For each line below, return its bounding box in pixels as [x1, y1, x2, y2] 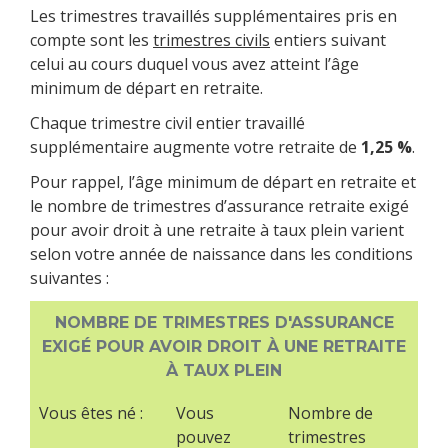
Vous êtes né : [39, 402, 143, 425]
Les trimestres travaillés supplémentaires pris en [30, 4, 397, 27]
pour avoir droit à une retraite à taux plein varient [30, 219, 404, 242]
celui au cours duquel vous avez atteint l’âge [30, 52, 359, 75]
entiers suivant [270, 28, 386, 51]
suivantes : [30, 267, 109, 290]
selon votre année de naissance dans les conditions [30, 243, 413, 266]
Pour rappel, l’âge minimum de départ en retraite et [30, 171, 416, 194]
